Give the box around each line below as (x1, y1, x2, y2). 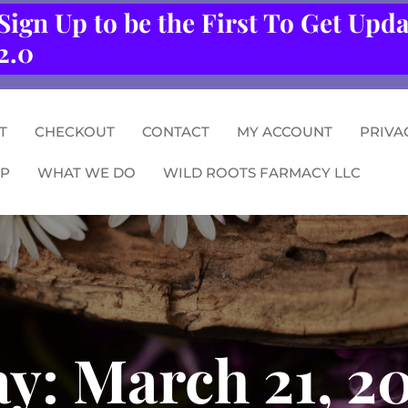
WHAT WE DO (37, 164, 136, 181)
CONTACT (142, 123, 209, 140)
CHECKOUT (35, 123, 115, 140)
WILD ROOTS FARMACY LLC (163, 164, 361, 181)
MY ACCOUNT (237, 123, 332, 140)
